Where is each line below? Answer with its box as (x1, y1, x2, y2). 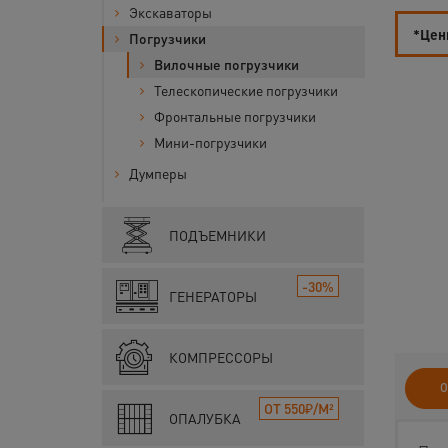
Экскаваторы (129, 3, 212, 21)
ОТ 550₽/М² (264, 399, 334, 417)
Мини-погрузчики (154, 133, 267, 151)
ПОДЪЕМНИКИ (169, 226, 266, 244)
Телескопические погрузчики (154, 81, 338, 99)
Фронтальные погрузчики (154, 107, 316, 125)
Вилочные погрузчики (154, 55, 299, 73)
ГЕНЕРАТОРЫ (169, 287, 257, 305)
